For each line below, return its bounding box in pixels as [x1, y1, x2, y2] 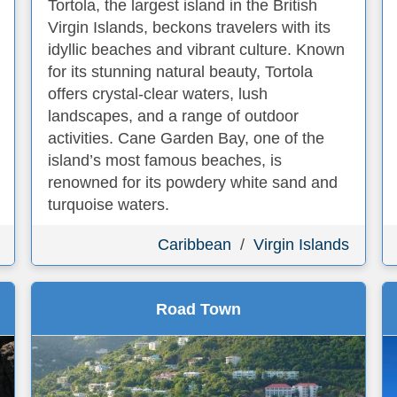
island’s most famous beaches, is [48, 152, 282, 169]
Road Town [156, 300, 241, 318]
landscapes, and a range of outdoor [48, 107, 299, 125]
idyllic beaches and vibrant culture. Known [48, 41, 345, 58]
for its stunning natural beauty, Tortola [48, 63, 313, 81]
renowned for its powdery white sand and [48, 174, 338, 191]
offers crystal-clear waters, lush [48, 85, 268, 103]
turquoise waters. [48, 196, 169, 214]
